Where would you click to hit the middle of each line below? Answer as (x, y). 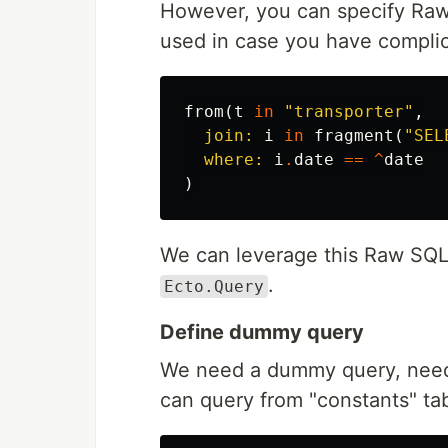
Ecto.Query (214, 286)
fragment (354, 135)
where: (234, 159)
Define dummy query (262, 332)
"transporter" (349, 111)
